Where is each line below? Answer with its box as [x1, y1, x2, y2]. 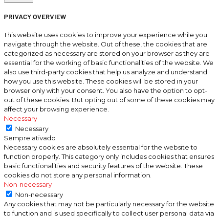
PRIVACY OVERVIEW [4, 12, 66, 21]
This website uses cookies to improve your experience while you [4, 31, 207, 39]
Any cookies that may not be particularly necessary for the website [4, 200, 214, 208]
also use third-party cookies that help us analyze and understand [4, 68, 207, 76]
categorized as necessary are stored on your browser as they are [4, 49, 210, 57]
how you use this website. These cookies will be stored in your [4, 77, 198, 85]
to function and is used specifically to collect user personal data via [4, 209, 214, 217]
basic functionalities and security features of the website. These [4, 162, 203, 170]
